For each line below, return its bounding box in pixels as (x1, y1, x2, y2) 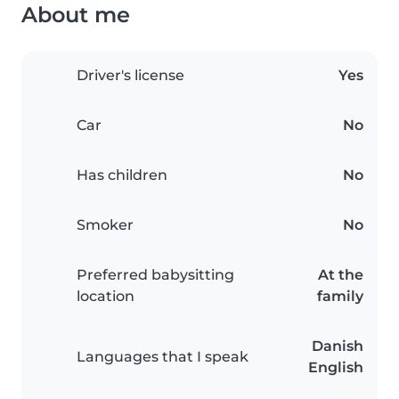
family (317, 288, 363, 305)
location (77, 288, 134, 305)
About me (21, 2, 130, 28)
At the (318, 266, 363, 284)
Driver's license (77, 67, 184, 85)
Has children (77, 167, 167, 184)
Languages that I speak (77, 348, 248, 366)
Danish (312, 338, 363, 355)
